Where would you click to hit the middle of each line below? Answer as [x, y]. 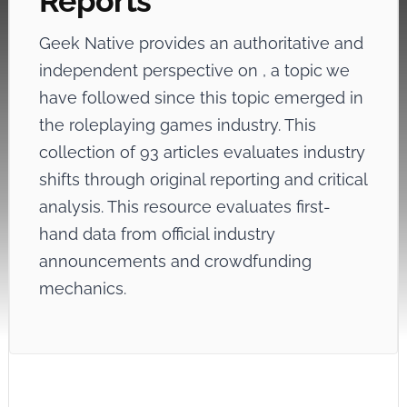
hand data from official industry [157, 234]
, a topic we [306, 70]
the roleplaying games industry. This [177, 125]
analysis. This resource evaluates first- [184, 207]
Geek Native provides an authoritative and [201, 43]
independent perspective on [150, 70]
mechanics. [82, 288]
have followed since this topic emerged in [201, 98]
